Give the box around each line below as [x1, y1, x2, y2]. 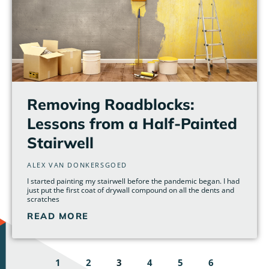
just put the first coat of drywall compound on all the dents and [27, 185, 234, 195]
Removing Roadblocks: [27, 94, 195, 113]
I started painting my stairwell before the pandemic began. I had [27, 176, 240, 186]
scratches [27, 194, 59, 204]
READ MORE [27, 210, 89, 222]
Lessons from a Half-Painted [27, 113, 237, 133]
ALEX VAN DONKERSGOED [27, 160, 127, 169]
